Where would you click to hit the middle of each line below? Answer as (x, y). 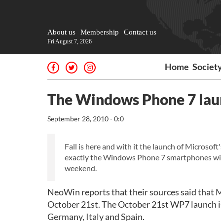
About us (61, 32)
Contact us (140, 32)
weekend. (81, 168)
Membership (100, 32)
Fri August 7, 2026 (70, 41)
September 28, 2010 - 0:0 (86, 119)
